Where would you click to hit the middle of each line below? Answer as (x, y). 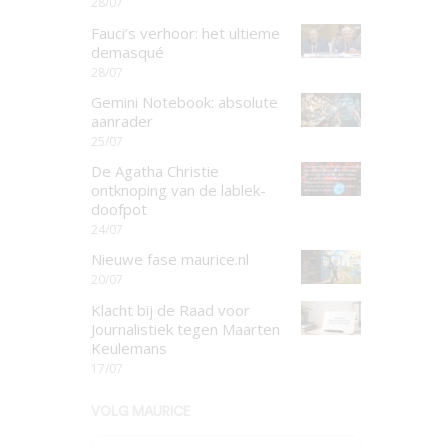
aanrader (122, 120)
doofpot (119, 209)
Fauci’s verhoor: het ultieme (185, 32)
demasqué (127, 51)
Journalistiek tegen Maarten (185, 328)
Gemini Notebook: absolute (184, 101)
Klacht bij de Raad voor (170, 309)
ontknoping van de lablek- (178, 190)
